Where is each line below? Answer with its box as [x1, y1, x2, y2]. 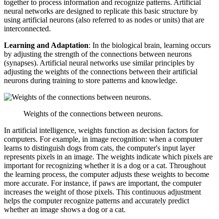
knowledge [141, 76, 175, 85]
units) [161, 16, 182, 24]
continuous [132, 188, 166, 197]
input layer [162, 144, 195, 153]
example [52, 135, 78, 144]
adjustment [166, 188, 201, 197]
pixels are [181, 153, 213, 161]
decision [140, 126, 165, 135]
